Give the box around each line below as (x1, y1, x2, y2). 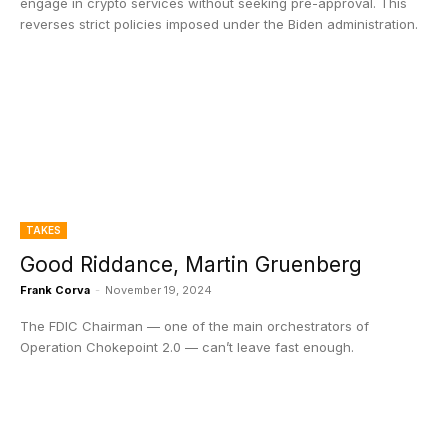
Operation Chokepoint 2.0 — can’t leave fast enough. (20, 339, 354, 355)
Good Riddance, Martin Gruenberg (20, 252, 362, 277)
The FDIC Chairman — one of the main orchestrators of (20, 318, 369, 334)
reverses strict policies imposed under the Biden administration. (20, 16, 418, 32)
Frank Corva (20, 283, 90, 297)
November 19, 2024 (105, 283, 212, 297)
